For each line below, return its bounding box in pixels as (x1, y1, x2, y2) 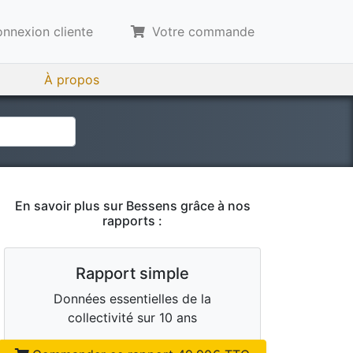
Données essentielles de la (54, 291, 211, 307)
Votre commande (148, 24, 255, 39)
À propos (44, 72, 99, 87)
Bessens (125, 198, 177, 214)
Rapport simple (76, 264, 189, 283)
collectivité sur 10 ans (68, 310, 197, 325)
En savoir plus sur (14, 198, 126, 214)
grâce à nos (176, 198, 251, 214)
